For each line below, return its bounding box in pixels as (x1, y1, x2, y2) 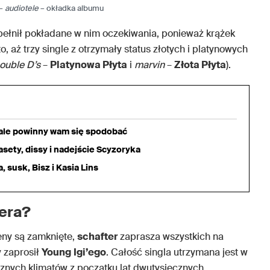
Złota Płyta (174, 58, 226, 72)
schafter (77, 230, 118, 243)
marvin (134, 58, 165, 72)
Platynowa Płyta (50, 58, 127, 72)
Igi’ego (74, 246, 106, 259)
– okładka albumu (39, 3, 104, 14)
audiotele (5, 3, 39, 14)
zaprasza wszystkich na (118, 230, 224, 243)
